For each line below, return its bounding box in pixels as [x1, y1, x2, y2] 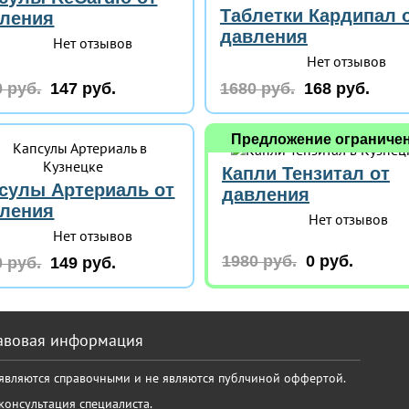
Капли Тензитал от [221, 163, 390, 184]
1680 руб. [219, 79, 295, 98]
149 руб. [50, 254, 117, 272]
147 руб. [50, 79, 117, 98]
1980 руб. [221, 252, 297, 270]
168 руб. [303, 79, 370, 98]
